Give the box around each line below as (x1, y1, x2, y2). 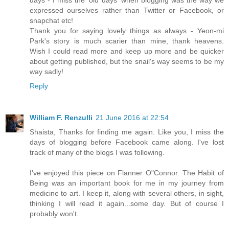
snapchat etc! (30, 16, 73, 25)
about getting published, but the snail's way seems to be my (30, 57, 224, 66)
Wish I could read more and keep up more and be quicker (30, 47, 224, 56)
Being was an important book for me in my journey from (30, 179, 224, 188)
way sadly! (30, 67, 63, 76)
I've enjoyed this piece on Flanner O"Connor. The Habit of (30, 169, 224, 177)
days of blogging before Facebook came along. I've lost (30, 138, 224, 147)
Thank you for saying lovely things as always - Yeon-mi (30, 27, 224, 35)
